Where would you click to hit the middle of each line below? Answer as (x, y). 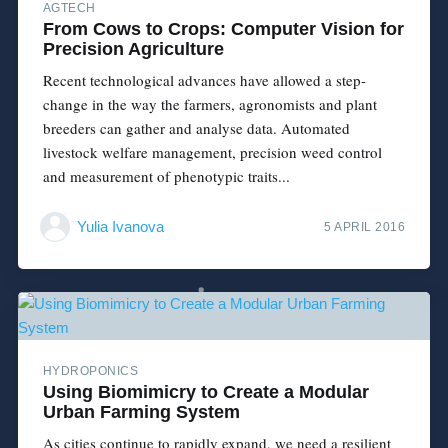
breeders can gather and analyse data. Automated (196, 127)
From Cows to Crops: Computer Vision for (223, 28)
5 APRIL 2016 (365, 227)
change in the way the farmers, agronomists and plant (209, 103)
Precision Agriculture (133, 48)
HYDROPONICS (90, 370)
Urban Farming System (141, 411)
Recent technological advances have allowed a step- (204, 79)
